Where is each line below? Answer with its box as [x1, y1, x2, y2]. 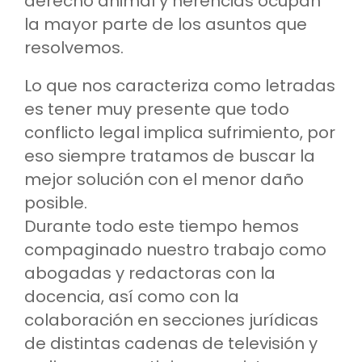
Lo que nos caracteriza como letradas [24, 74, 335, 98]
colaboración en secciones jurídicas [24, 309, 318, 332]
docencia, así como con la [24, 285, 239, 309]
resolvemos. [24, 36, 124, 60]
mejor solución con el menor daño [24, 168, 304, 192]
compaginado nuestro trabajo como [24, 238, 326, 262]
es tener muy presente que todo [24, 98, 289, 121]
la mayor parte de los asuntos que [24, 13, 307, 36]
